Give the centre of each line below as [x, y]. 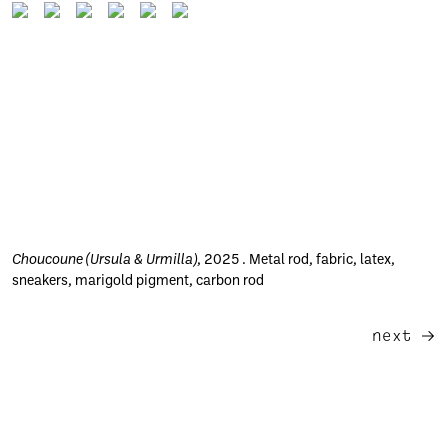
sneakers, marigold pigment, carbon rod [139, 281]
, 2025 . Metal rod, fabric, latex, [296, 260]
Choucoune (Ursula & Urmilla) [104, 260]
